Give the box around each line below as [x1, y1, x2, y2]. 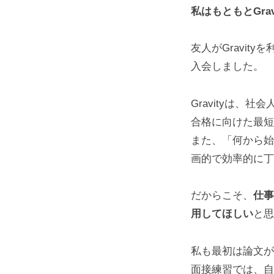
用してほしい [191, 208, 253, 220]
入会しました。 [191, 61, 264, 73]
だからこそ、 [191, 190, 253, 202]
